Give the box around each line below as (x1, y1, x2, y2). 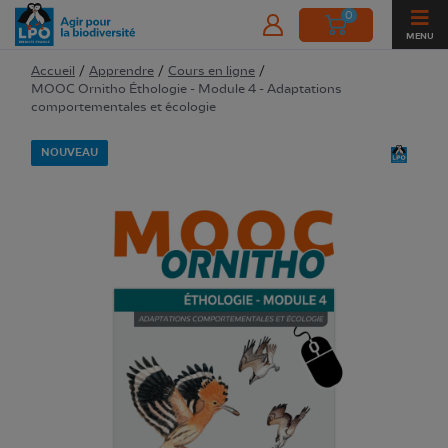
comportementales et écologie (31, 99, 216, 114)
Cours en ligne (168, 63, 255, 78)
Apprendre (89, 63, 154, 78)
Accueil (31, 63, 75, 78)
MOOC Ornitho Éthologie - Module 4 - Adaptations (31, 81, 342, 96)
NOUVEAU (41, 146, 98, 159)
